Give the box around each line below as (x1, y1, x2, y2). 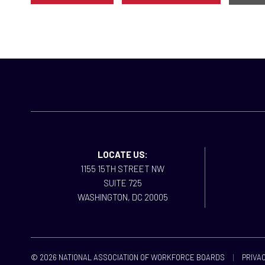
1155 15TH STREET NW (80, 163, 164, 174)
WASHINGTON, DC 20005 (77, 192, 168, 202)
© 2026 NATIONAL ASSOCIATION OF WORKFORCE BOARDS (31, 253, 225, 262)
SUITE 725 (103, 177, 142, 188)
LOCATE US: (97, 149, 148, 160)
